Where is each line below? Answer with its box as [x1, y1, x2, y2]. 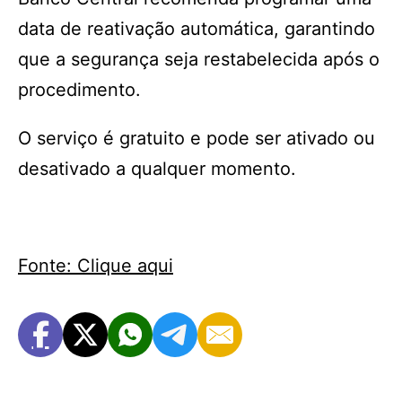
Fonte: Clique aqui [18, 255, 173, 276]
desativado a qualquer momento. [18, 158, 296, 179]
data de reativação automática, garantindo [18, 18, 375, 39]
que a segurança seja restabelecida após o [18, 48, 380, 70]
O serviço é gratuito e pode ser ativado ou [18, 127, 375, 149]
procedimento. [18, 79, 141, 100]
